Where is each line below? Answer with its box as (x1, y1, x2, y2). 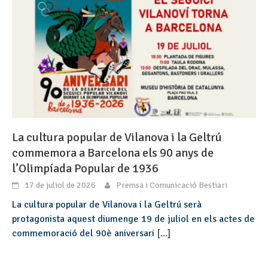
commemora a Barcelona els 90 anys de (12, 145, 214, 161)
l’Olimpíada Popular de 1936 (12, 161, 159, 176)
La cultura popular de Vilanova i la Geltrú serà (12, 199, 202, 211)
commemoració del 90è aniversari (12, 227, 157, 240)
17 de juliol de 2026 (25, 180, 96, 191)
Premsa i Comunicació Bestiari (116, 180, 227, 191)
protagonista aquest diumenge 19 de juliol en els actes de (12, 213, 255, 226)
